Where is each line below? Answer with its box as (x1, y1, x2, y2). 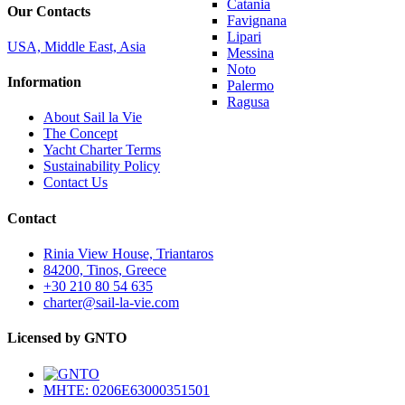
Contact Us (43, 174, 108, 191)
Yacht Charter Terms (43, 142, 161, 158)
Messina (227, 45, 274, 61)
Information (7, 74, 81, 90)
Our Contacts (7, 3, 90, 19)
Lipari (227, 29, 261, 44)
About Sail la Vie (43, 109, 142, 126)
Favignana (227, 13, 287, 28)
